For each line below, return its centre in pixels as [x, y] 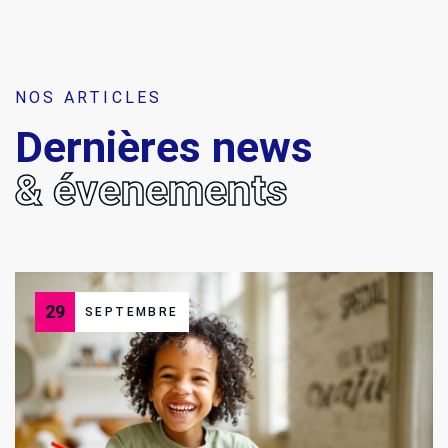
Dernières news [164, 147]
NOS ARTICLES [89, 97]
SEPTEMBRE [132, 311]
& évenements [151, 190]
